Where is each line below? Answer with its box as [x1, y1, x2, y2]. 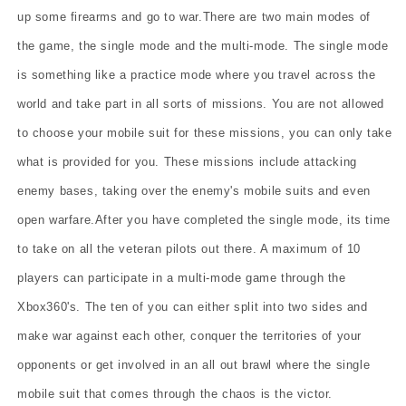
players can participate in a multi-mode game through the [17, 270, 346, 285]
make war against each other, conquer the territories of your [17, 328, 362, 343]
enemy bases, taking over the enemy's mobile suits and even [17, 183, 371, 198]
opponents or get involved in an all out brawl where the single [17, 357, 371, 372]
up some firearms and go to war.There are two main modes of [17, 9, 371, 24]
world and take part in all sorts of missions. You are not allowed [17, 96, 385, 111]
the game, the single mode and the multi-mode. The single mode [17, 38, 389, 53]
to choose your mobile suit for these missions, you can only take [17, 125, 392, 140]
